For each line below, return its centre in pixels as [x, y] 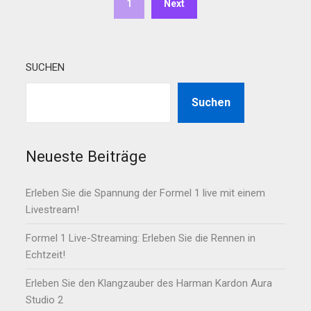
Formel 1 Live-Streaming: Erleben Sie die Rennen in [141, 238]
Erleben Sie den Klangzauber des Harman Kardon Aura [149, 284]
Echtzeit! [46, 255]
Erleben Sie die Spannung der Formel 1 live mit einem [146, 193]
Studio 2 [45, 300]
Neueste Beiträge [86, 157]
